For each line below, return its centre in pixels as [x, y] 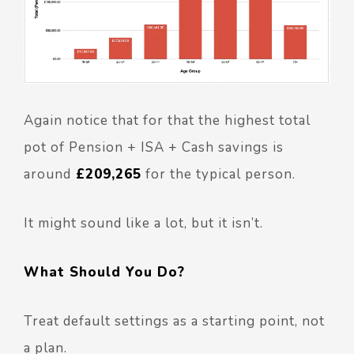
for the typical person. [218, 175]
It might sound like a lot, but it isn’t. [143, 224]
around [47, 175]
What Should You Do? [104, 273]
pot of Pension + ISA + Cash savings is [154, 148]
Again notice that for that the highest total [167, 121]
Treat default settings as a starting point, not [174, 322]
